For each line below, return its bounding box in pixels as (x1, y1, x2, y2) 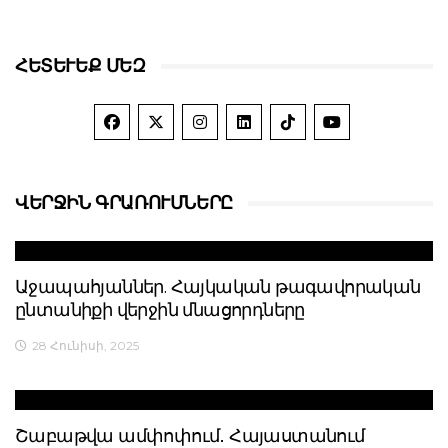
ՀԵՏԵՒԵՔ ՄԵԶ (15, 55, 132, 77)
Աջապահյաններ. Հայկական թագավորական (15, 276, 421, 298)
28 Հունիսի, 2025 (32, 338, 139, 353)
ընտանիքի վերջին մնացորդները (15, 299, 305, 321)
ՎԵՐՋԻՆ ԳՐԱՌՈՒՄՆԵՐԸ (15, 192, 233, 214)
